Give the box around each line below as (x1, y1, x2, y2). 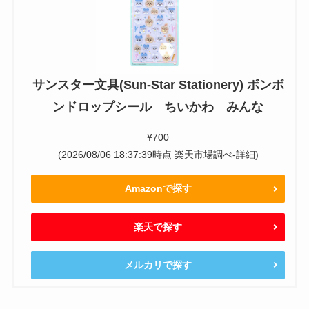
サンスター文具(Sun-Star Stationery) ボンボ (32, 77, 284, 92)
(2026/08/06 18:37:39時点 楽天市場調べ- (57, 148, 236, 160)
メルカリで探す (124, 259, 192, 270)
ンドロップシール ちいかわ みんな (52, 99, 263, 114)
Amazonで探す (124, 183, 192, 195)
